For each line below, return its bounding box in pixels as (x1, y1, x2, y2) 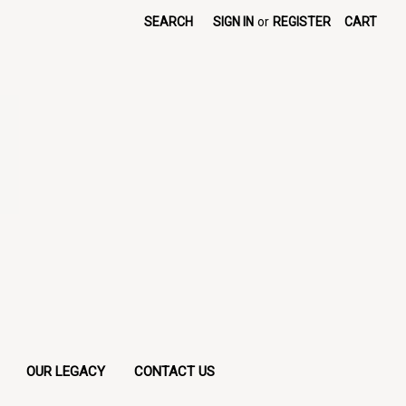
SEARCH (144, 14, 194, 29)
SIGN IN (213, 14, 255, 29)
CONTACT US (134, 362, 216, 380)
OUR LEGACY (26, 362, 106, 380)
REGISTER (273, 14, 332, 29)
